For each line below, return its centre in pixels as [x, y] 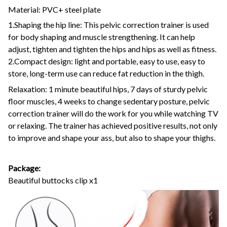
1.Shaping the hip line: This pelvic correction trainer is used [108, 25]
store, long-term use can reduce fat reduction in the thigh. [106, 73]
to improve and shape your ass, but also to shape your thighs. [112, 137]
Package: [24, 168]
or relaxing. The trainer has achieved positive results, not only [113, 125]
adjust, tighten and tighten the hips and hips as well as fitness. [112, 49]
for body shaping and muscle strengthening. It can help [102, 37]
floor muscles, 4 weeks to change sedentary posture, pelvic [109, 101]
